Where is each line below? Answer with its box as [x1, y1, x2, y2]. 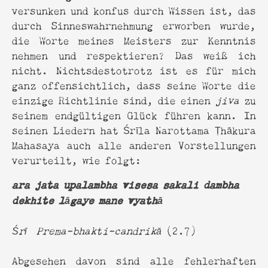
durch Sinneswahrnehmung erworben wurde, [12, 16, 256, 33]
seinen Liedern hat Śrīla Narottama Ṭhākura [12, 121, 256, 138]
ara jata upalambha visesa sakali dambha [12, 176, 239, 192]
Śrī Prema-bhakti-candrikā [12, 221, 162, 238]
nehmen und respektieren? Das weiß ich [12, 46, 256, 63]
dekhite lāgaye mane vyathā [12, 191, 163, 208]
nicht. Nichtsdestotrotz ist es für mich [12, 61, 256, 78]
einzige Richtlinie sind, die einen [12, 91, 215, 108]
